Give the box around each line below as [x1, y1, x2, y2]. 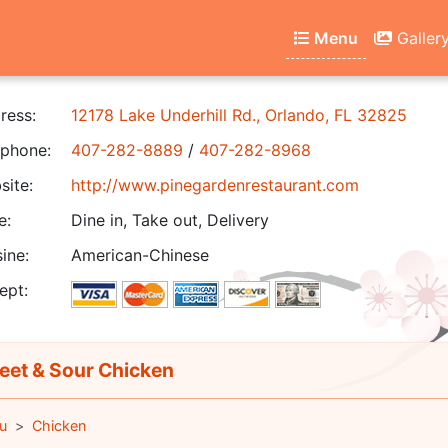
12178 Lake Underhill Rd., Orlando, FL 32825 [71, 105, 407, 125]
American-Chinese [71, 245, 209, 265]
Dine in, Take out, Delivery [71, 210, 269, 230]
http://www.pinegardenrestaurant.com [71, 175, 359, 195]
